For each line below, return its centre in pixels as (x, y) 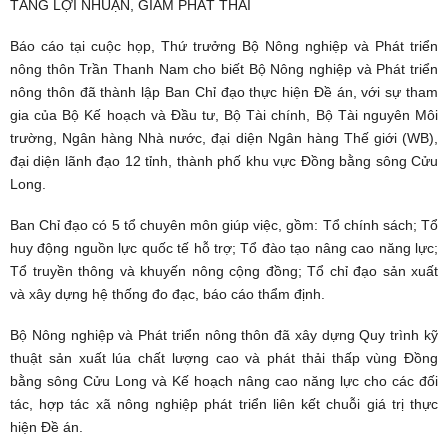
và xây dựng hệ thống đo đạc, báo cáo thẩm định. (167, 293)
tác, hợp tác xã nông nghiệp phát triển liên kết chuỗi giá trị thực (224, 403)
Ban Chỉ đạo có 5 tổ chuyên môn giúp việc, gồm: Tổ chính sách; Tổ (224, 224)
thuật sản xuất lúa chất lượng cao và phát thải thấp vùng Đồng (224, 357)
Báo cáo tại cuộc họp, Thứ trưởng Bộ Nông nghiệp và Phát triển (224, 45)
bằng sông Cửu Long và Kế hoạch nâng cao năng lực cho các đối (224, 380)
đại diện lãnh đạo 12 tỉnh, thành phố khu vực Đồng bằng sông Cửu (224, 160)
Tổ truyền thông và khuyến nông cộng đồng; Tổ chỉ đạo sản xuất (224, 270)
